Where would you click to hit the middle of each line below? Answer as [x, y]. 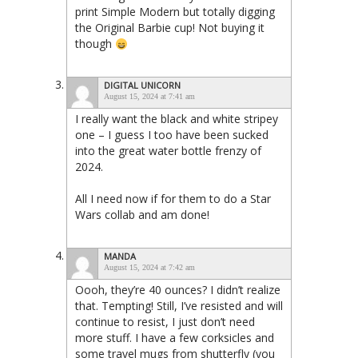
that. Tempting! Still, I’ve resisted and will [179, 306]
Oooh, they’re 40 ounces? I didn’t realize [178, 290]
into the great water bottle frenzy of [168, 151]
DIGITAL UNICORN [142, 86]
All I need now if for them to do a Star [173, 199]
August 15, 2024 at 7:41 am [149, 97]
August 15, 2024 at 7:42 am [149, 268]
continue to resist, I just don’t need [165, 322]
